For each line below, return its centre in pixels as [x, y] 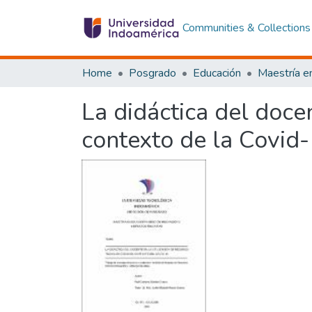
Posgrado [153, 73]
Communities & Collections [246, 28]
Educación [217, 73]
